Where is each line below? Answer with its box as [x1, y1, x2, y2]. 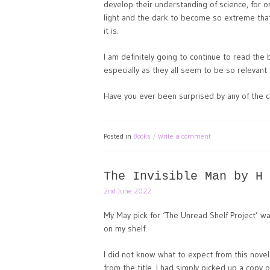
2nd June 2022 [104, 186, 151, 195]
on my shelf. [104, 223, 147, 234]
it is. [104, 25, 119, 36]
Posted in [104, 131, 133, 140]
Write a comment [158, 131, 211, 140]
